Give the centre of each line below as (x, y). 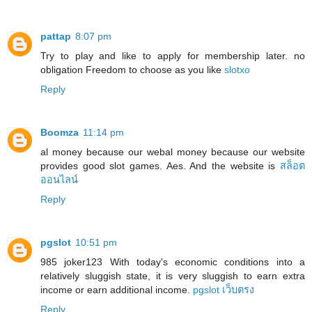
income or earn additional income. (117, 289)
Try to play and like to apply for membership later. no (173, 55)
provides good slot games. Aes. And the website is (160, 165)
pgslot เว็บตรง (224, 289)
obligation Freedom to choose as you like (132, 69)
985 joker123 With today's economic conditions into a (173, 262)
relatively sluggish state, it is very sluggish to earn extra (173, 275)
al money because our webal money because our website (173, 151)
